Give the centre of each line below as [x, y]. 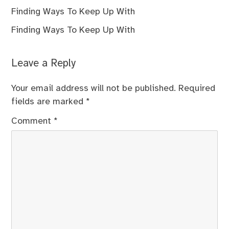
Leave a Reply [44, 63]
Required [197, 89]
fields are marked [49, 102]
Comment [33, 121]
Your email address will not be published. [94, 89]
